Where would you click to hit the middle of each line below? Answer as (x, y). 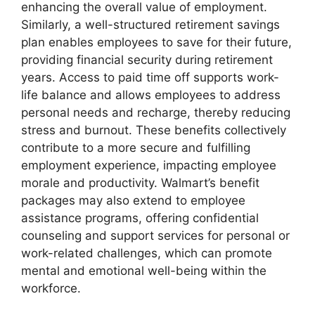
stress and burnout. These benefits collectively (154, 130)
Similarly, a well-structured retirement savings (150, 25)
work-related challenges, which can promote (147, 253)
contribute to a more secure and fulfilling (136, 148)
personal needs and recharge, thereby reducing (156, 112)
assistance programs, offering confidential (140, 218)
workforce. (51, 288)
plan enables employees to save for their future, (156, 42)
